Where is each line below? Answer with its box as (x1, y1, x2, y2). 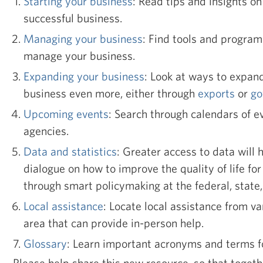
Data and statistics (23, 144, 117, 158)
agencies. (23, 124, 69, 137)
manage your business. (23, 49, 135, 62)
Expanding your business (23, 69, 144, 83)
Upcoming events (23, 107, 109, 120)
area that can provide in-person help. (23, 216, 204, 230)
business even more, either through (23, 86, 198, 100)
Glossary (23, 237, 67, 250)
